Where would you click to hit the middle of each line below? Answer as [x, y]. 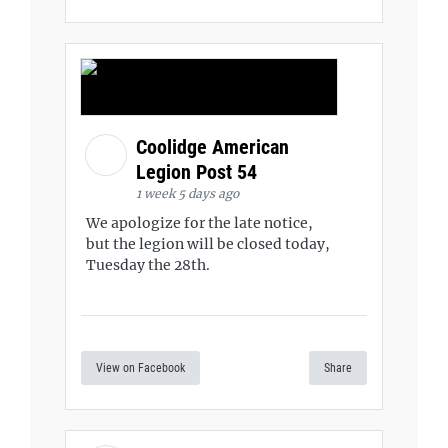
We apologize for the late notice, [199, 222]
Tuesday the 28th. [148, 264]
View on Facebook [140, 368]
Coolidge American [212, 146]
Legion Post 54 [199, 171]
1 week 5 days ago [187, 193]
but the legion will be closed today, [208, 243]
